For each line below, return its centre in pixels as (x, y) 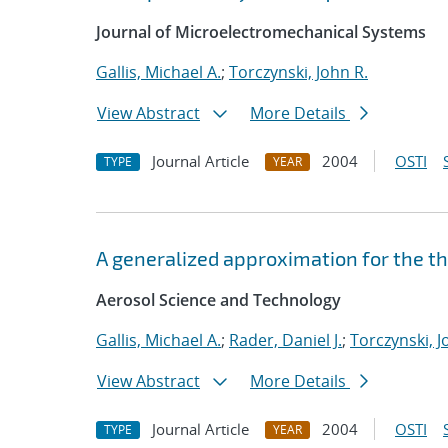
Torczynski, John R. (298, 72)
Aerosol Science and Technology (218, 300)
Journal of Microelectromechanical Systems (261, 32)
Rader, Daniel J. (285, 340)
